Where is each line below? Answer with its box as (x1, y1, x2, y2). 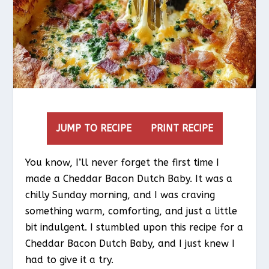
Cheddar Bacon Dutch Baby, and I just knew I (25, 237, 235, 249)
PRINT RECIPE (150, 122, 213, 134)
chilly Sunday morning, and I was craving (25, 189, 216, 201)
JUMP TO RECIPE (56, 122, 131, 134)
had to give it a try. (25, 253, 114, 265)
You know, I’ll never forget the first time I (25, 156, 220, 168)
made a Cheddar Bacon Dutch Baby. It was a (25, 172, 233, 184)
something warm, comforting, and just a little (25, 205, 238, 217)
